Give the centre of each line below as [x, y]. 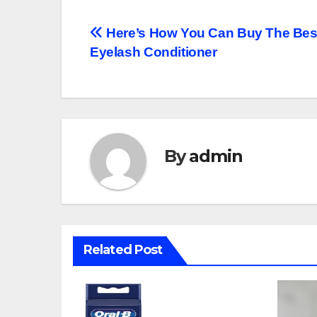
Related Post [123, 250]
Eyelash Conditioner [154, 52]
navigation [146, 67]
